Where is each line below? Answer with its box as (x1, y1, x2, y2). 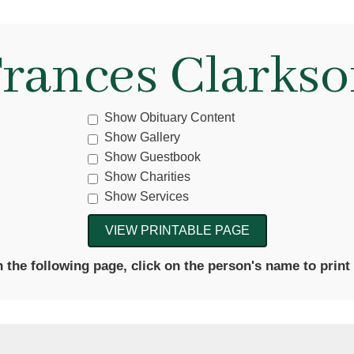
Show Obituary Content (104, 111, 235, 124)
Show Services (104, 190, 189, 203)
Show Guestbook (104, 150, 201, 164)
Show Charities (104, 170, 190, 183)
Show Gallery (104, 130, 180, 144)
